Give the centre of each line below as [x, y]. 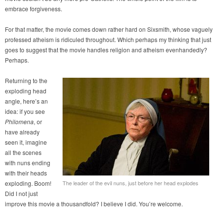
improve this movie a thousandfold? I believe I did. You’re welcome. [94, 204]
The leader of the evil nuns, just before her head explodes [131, 183]
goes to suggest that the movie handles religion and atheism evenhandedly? [106, 50]
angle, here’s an [26, 101]
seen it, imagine [26, 142]
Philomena [19, 122]
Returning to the [26, 81]
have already [22, 132]
